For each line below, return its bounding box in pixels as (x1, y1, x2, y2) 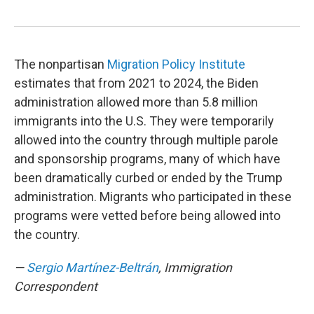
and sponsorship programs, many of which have (14, 151, 280, 166)
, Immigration (158, 260, 232, 275)
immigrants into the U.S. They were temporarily (14, 114, 274, 128)
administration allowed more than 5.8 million (14, 95, 258, 109)
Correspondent (14, 279, 97, 294)
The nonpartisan (14, 57, 107, 71)
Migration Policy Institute (107, 57, 245, 71)
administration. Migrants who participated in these (14, 189, 292, 204)
